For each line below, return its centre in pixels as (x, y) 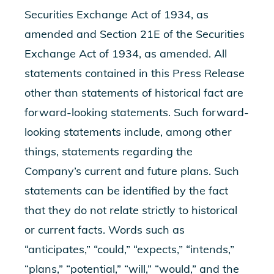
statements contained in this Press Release (135, 73)
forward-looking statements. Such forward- (137, 112)
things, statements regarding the (109, 151)
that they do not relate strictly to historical (131, 210)
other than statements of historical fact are (134, 93)
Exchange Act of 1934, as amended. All (126, 54)
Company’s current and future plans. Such (132, 171)
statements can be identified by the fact (126, 191)
